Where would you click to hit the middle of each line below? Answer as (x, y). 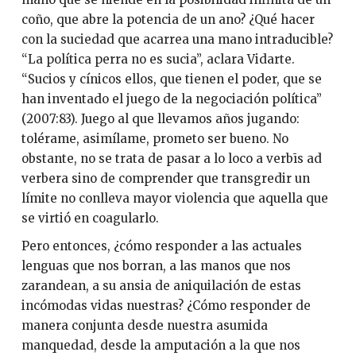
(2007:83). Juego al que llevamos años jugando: (160, 118)
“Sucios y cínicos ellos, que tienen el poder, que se (171, 79)
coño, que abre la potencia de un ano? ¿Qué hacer (168, 19)
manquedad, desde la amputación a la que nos (161, 346)
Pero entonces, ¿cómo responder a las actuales (161, 246)
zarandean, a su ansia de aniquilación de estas (161, 286)
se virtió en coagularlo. (90, 218)
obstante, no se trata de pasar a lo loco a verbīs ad (171, 158)
